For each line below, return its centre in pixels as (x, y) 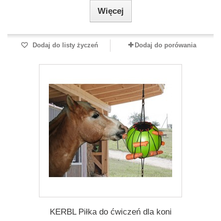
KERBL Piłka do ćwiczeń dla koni (110, 212)
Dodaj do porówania (165, 45)
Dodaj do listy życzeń (64, 45)
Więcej (110, 11)
